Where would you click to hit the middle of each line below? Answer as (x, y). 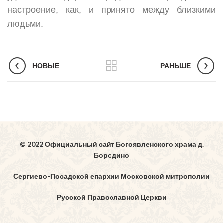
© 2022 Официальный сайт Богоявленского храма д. (111, 144)
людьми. (25, 24)
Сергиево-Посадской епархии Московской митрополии (111, 176)
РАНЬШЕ (175, 66)
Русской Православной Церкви (111, 197)
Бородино (111, 155)
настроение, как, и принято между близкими (111, 10)
